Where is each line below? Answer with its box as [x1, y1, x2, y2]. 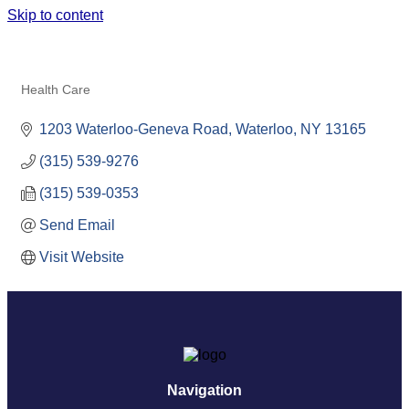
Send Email [39, 217, 115, 233]
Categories [20, 96, 80, 110]
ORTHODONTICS [7, 54, 185, 79]
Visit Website [39, 249, 124, 265]
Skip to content [7, 7, 103, 23]
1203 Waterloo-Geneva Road [39, 121, 228, 137]
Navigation [167, 383, 242, 399]
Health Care [21, 83, 90, 97]
